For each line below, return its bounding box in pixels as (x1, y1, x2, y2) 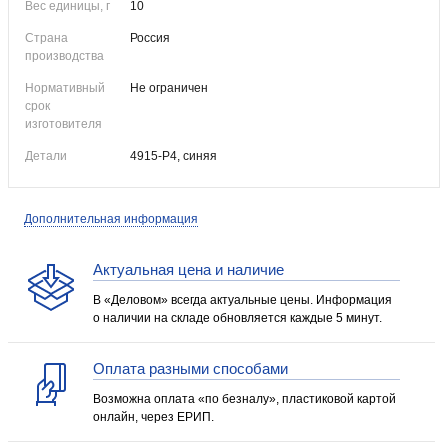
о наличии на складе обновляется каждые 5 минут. (93, 311, 382, 325)
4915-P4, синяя (130, 149, 217, 163)
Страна (25, 31, 68, 45)
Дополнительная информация (24, 212, 198, 226)
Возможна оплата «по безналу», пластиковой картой (93, 392, 396, 406)
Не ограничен (130, 81, 208, 95)
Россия (130, 31, 170, 45)
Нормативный (25, 81, 105, 95)
